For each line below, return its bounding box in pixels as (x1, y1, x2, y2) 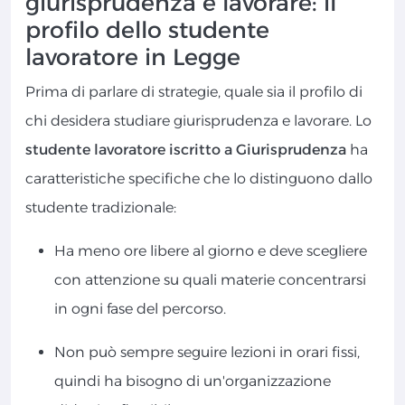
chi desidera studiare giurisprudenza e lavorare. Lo (25, 112, 372, 130)
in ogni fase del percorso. (54, 300, 226, 318)
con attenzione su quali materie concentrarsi (54, 271, 366, 289)
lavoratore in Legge (25, 43, 240, 71)
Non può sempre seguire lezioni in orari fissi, (54, 344, 360, 362)
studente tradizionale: (25, 199, 176, 217)
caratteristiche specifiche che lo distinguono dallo (25, 170, 372, 188)
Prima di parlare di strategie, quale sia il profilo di (25, 83, 363, 101)
